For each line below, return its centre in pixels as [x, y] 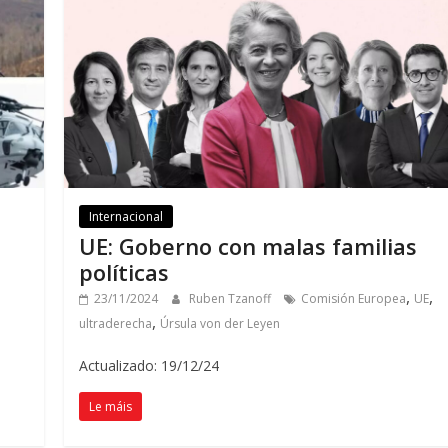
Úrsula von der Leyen [220, 324]
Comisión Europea [354, 299]
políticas [124, 272]
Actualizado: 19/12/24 [149, 366]
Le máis [111, 407]
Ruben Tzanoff [232, 299]
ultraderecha [116, 324]
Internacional [126, 217]
